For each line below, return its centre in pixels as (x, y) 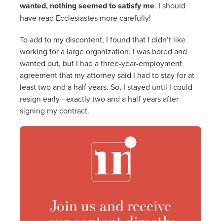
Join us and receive (110, 205)
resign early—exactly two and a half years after (99, 98)
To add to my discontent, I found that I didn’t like (103, 39)
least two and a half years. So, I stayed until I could (106, 87)
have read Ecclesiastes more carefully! (85, 18)
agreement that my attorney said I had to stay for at (107, 75)
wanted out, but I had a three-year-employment (101, 63)
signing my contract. (55, 110)
